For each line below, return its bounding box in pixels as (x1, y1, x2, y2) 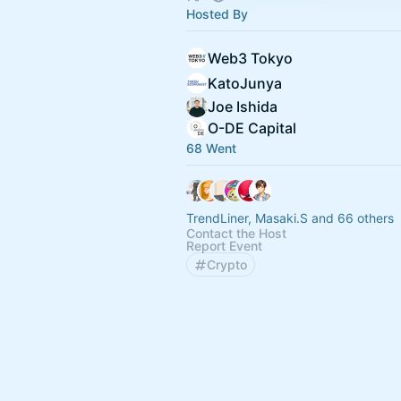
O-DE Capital (208, 119, 296, 137)
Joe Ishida (208, 98, 277, 115)
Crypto (207, 257, 247, 272)
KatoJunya (208, 74, 282, 92)
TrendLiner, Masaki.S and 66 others (186, 210, 394, 226)
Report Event (186, 238, 262, 253)
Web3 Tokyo (208, 49, 293, 67)
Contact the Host (186, 226, 286, 241)
